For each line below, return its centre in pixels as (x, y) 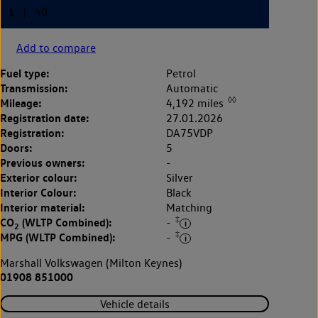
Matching (189, 207)
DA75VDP (190, 133)
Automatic (192, 88)
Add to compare (56, 48)
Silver (180, 177)
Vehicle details (135, 304)
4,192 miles (196, 103)
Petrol (181, 73)
